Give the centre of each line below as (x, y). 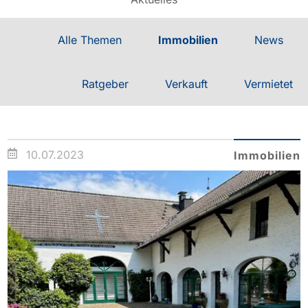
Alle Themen (90, 40)
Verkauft (186, 84)
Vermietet (268, 84)
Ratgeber (105, 84)
